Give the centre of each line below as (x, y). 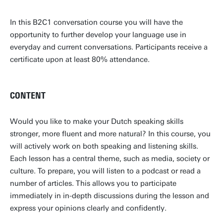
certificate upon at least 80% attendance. (80, 59)
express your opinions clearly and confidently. (88, 208)
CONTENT (28, 96)
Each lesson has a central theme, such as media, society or (110, 159)
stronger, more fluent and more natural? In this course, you (110, 134)
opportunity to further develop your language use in (98, 35)
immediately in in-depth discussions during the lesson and (110, 196)
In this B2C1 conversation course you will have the (96, 22)
